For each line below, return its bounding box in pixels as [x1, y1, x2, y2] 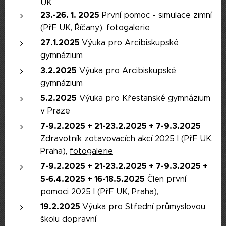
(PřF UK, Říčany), [40, 23, 106, 32]
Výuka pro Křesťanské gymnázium [77, 93, 210, 103]
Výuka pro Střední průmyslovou [82, 202, 205, 211]
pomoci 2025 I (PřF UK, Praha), [40, 187, 161, 196]
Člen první [145, 174, 186, 184]
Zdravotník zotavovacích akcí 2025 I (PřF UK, [40, 134, 213, 143]
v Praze [40, 106, 70, 116]
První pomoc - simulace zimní [99, 10, 212, 20]
